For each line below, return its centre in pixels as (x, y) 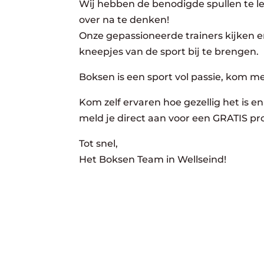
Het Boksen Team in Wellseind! (153, 159)
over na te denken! (124, 19)
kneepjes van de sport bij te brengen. (169, 51)
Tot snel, (99, 143)
